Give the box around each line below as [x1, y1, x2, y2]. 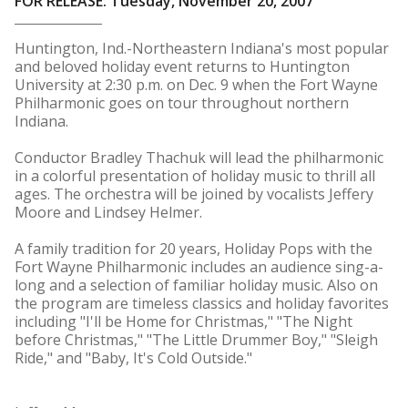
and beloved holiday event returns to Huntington [15, 56, 350, 76]
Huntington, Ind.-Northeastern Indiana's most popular [15, 38, 389, 58]
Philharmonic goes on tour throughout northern [15, 93, 349, 113]
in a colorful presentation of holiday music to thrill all [15, 166, 375, 186]
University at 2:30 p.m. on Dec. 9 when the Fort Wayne [15, 75, 378, 95]
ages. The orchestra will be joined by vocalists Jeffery [15, 184, 373, 204]
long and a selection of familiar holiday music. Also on [15, 275, 378, 295]
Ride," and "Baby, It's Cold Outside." [15, 348, 252, 368]
